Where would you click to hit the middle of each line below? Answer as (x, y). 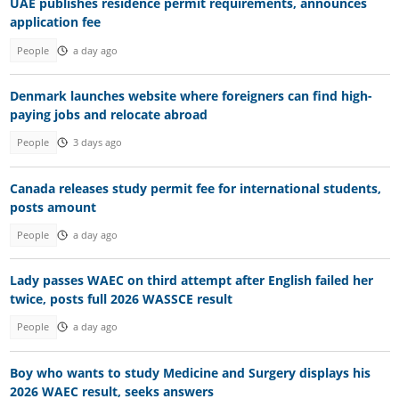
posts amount (53, 207)
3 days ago (97, 143)
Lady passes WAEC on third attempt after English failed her (191, 281)
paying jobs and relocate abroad (108, 115)
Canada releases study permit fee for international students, (195, 188)
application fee (55, 22)
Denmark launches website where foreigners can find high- (191, 96)
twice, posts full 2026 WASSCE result (121, 299)
